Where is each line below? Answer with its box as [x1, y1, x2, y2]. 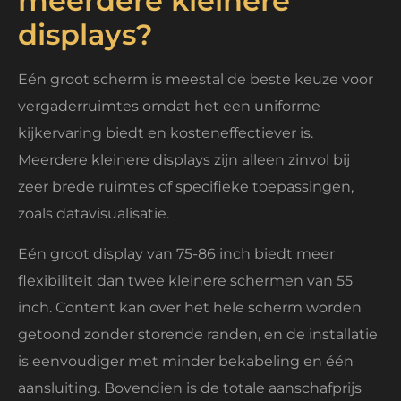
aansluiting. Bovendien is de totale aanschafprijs [18, 379, 362, 397]
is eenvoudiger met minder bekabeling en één [18, 352, 354, 370]
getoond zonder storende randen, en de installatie [18, 325, 378, 343]
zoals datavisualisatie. [18, 205, 169, 223]
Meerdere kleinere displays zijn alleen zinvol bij [18, 151, 350, 169]
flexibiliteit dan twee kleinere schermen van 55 [18, 271, 353, 289]
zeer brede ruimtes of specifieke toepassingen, [18, 178, 354, 196]
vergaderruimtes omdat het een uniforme [18, 98, 320, 115]
